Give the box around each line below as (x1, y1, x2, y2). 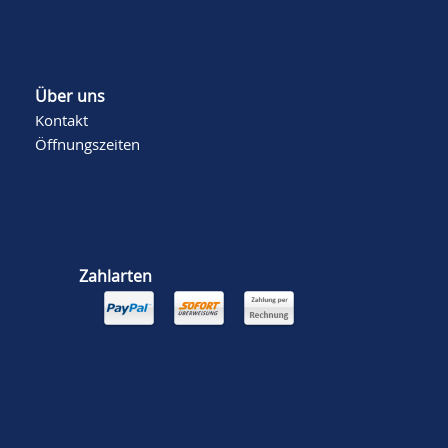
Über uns (35, 85, 105, 107)
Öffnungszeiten (35, 134, 140, 154)
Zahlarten (79, 265, 152, 287)
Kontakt (35, 110, 88, 130)
